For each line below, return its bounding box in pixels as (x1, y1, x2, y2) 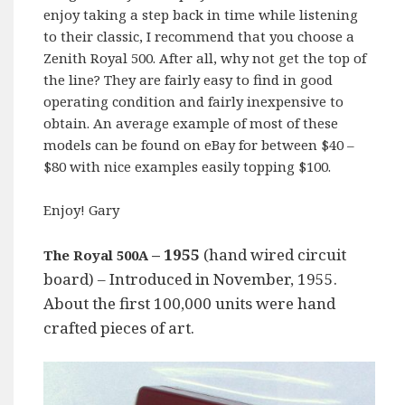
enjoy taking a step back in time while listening (43, 5, 359, 24)
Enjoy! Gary (43, 200, 120, 219)
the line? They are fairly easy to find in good (43, 70, 334, 89)
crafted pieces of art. (43, 316, 195, 338)
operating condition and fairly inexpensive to (43, 91, 344, 110)
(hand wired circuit (200, 243, 347, 265)
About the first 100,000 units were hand (43, 292, 336, 314)
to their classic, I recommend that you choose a (43, 26, 355, 45)
